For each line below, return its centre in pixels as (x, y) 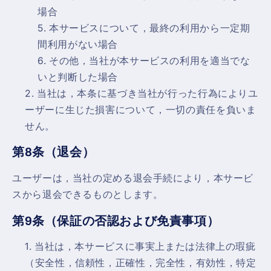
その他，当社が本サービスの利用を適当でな (149, 60)
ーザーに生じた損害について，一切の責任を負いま (141, 109)
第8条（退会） (54, 152)
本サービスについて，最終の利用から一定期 (149, 28)
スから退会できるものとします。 (88, 195)
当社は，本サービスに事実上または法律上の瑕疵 (145, 247)
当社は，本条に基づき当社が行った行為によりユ (147, 93)
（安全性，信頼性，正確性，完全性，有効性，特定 (141, 263)
